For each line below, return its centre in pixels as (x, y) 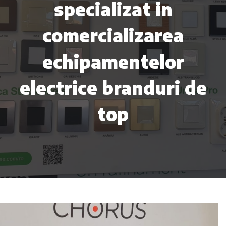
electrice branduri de (113, 88)
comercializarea (113, 36)
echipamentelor (113, 62)
